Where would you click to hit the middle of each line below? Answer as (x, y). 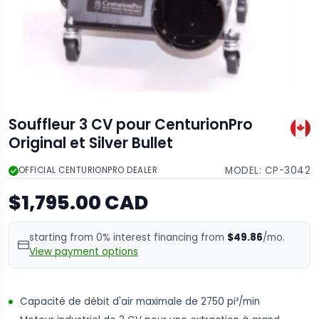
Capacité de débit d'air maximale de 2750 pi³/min (140, 301)
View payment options (84, 251)
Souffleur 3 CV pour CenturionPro (131, 124)
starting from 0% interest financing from (128, 237)
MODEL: (245, 170)
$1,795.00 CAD (78, 202)
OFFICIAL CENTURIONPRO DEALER (88, 171)
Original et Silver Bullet (91, 143)
